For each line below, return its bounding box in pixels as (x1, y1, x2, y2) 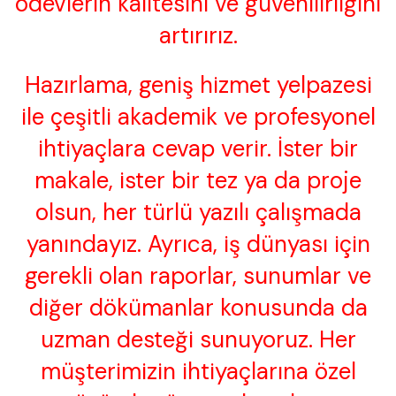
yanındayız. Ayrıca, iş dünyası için (26, 229, 370, 260)
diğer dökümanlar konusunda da (28, 293, 368, 324)
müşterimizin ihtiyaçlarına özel (40, 356, 356, 387)
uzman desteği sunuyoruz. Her (40, 324, 356, 355)
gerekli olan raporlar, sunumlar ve (25, 261, 371, 292)
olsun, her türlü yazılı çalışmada (34, 197, 362, 228)
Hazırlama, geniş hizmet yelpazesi (24, 70, 372, 101)
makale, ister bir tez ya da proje (34, 165, 362, 196)
